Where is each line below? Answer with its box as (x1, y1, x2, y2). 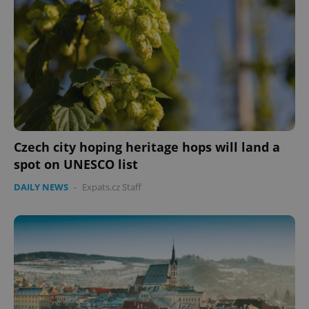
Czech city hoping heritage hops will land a (14, 138, 280, 155)
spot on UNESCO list (14, 155, 138, 172)
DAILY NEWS (14, 180, 68, 193)
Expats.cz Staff (82, 180, 141, 193)
